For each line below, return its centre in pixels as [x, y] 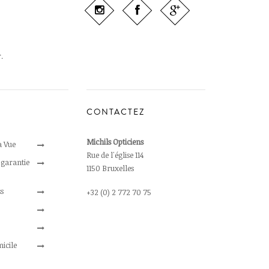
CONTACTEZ [115, 112]
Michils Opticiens [115, 141]
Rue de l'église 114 [115, 155]
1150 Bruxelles [110, 168]
